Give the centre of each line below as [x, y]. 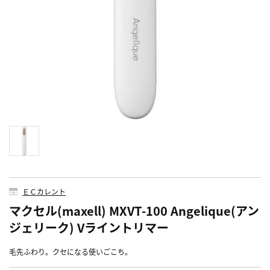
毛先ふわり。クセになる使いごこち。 [71, 252]
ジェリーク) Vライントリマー [89, 228]
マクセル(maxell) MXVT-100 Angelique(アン [134, 211]
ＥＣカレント [44, 192]
